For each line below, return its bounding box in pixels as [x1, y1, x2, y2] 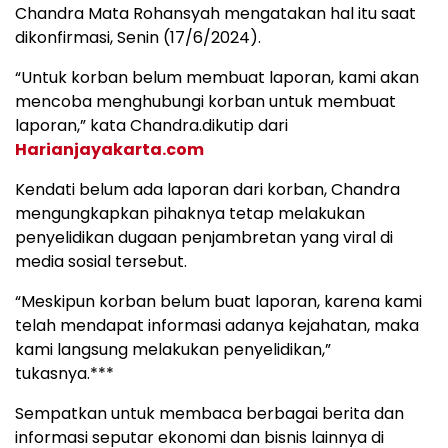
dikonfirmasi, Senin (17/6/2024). [15, 26, 261, 50]
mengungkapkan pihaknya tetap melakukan [15, 202, 365, 226]
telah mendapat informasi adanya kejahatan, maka [15, 314, 419, 338]
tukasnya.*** [15, 362, 114, 386]
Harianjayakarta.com [15, 138, 204, 162]
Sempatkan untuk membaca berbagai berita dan [15, 402, 404, 426]
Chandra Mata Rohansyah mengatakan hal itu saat [15, 2, 416, 26]
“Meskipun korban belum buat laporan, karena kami [15, 290, 422, 314]
